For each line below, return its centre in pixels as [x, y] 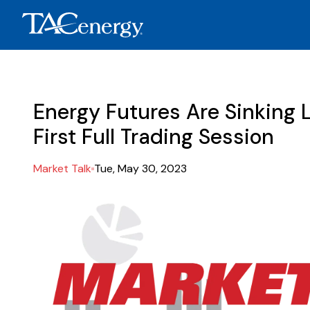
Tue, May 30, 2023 [140, 168]
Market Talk [62, 168]
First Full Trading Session [154, 137]
